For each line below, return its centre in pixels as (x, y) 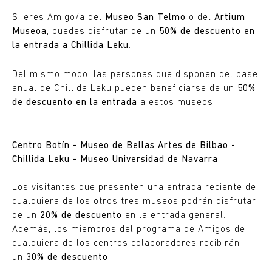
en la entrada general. (174, 216)
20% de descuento (81, 216)
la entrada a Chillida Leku (70, 46)
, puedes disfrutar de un (103, 32)
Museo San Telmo (145, 18)
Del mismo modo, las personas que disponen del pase (135, 75)
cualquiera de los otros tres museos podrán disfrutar (134, 202)
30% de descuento (67, 258)
